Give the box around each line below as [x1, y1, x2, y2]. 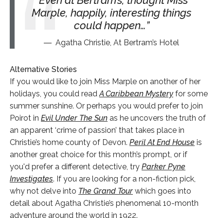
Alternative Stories [10, 64, 77, 74]
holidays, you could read [10, 89, 99, 98]
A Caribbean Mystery [99, 89, 173, 98]
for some [173, 89, 208, 98]
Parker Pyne [142, 162, 185, 171]
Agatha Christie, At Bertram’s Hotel [54, 37, 179, 47]
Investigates [10, 174, 53, 183]
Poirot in [10, 113, 41, 123]
